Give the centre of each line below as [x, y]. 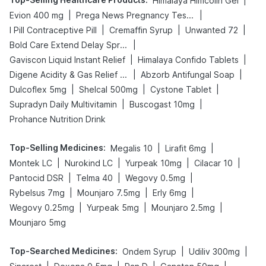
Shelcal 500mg [108, 89]
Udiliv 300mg [214, 251]
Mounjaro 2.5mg [183, 208]
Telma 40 [94, 178]
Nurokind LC [89, 163]
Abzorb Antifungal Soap [188, 75]
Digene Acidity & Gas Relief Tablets [123, 75]
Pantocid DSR [37, 178]
